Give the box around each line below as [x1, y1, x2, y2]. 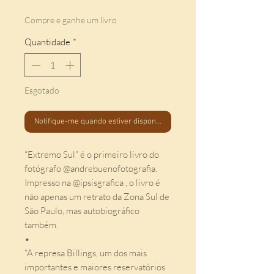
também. [24, 218, 58, 231]
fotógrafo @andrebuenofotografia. [24, 162, 157, 174]
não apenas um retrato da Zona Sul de [24, 190, 169, 202]
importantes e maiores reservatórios [24, 261, 165, 273]
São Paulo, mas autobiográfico [24, 204, 139, 217]
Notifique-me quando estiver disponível [34, 116, 168, 127]
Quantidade [24, 36, 70, 48]
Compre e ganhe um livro [24, 15, 117, 26]
